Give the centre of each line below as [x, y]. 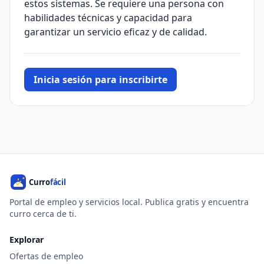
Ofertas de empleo [46, 256]
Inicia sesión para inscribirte [100, 80]
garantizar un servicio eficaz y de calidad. [115, 32]
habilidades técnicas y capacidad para [108, 18]
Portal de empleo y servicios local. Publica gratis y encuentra [129, 202]
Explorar [27, 240]
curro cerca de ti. [43, 214]
